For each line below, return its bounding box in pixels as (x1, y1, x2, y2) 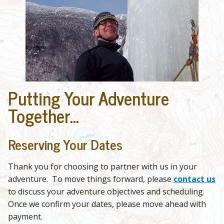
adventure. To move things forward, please (8, 173, 173, 185)
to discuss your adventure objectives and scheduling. (8, 186, 204, 197)
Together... (8, 101, 79, 130)
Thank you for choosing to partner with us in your (8, 161, 197, 172)
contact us (173, 173, 215, 185)
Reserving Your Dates (8, 133, 122, 156)
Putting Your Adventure (8, 83, 169, 113)
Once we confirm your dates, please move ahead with (8, 198, 206, 210)
